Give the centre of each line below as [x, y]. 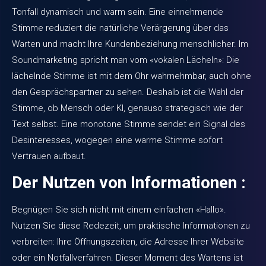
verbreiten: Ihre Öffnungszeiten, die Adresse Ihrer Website [128, 242]
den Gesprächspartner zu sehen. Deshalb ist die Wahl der [128, 92]
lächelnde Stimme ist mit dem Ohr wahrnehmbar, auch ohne [132, 76]
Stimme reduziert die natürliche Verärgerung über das [120, 28]
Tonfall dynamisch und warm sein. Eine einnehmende [118, 12]
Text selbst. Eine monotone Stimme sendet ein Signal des [129, 124]
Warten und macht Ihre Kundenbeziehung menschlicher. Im [130, 44]
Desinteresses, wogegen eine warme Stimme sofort [117, 140]
